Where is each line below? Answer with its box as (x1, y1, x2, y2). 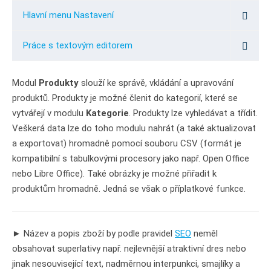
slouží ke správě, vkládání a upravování (79, 77, 233, 88)
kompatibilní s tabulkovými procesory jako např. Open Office (12, 153, 249, 164)
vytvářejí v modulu (12, 108, 86, 119)
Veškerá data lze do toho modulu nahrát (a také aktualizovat (12, 123, 256, 134)
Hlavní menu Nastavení (23, 10, 114, 21)
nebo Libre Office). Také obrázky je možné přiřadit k (12, 168, 217, 179)
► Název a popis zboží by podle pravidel (12, 228, 175, 239)
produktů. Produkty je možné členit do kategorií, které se (12, 93, 238, 103)
